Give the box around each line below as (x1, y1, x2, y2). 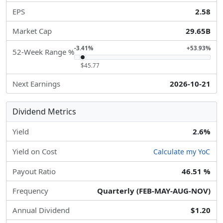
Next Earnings (12, 79, 60, 89)
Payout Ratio (12, 166, 56, 177)
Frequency (12, 186, 48, 196)
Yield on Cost (12, 146, 57, 157)
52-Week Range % (12, 47, 74, 57)
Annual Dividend (12, 205, 70, 216)
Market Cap (12, 26, 52, 36)
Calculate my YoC (153, 147, 210, 157)
